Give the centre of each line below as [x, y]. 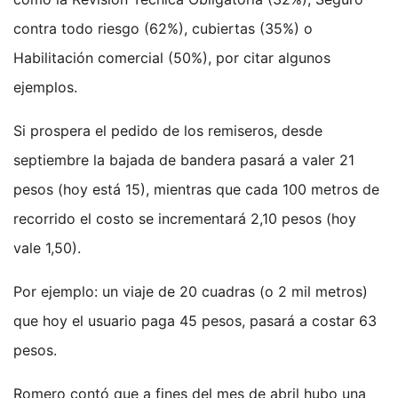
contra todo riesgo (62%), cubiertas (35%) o [163, 29]
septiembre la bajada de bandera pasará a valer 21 [184, 160]
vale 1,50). [47, 248]
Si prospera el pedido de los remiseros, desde [168, 131]
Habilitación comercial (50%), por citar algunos [172, 58]
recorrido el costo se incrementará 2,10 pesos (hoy [185, 219]
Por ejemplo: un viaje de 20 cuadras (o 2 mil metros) [191, 292]
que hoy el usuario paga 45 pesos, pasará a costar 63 [195, 321]
